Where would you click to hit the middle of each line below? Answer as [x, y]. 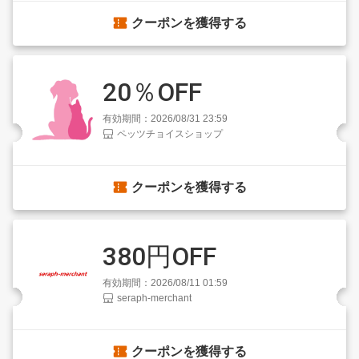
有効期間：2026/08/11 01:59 [165, 282]
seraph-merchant [154, 298]
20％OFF [152, 92]
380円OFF [159, 256]
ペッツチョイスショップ [170, 134]
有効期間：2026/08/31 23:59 [165, 118]
